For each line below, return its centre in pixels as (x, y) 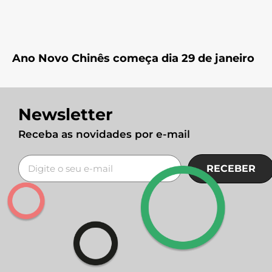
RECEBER (231, 168)
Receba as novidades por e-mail (104, 134)
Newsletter (66, 114)
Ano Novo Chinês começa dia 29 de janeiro (133, 58)
